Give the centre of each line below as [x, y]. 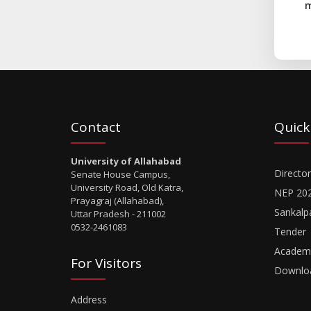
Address [89, 300]
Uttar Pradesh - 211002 [118, 214]
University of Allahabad [126, 161]
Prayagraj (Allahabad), [117, 201]
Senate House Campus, [120, 174]
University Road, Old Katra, [127, 187]
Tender [290, 232]
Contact [96, 127]
